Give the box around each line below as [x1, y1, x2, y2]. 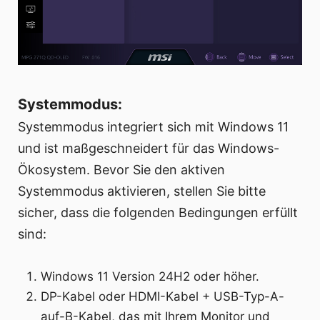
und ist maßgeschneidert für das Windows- [18, 141, 279, 156]
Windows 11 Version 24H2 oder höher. [41, 269, 260, 284]
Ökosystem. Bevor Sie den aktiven [18, 162, 225, 178]
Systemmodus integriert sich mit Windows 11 [18, 119, 289, 135]
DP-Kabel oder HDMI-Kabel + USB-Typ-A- [41, 289, 285, 304]
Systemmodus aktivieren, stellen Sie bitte [18, 184, 266, 199]
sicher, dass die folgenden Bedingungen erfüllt [18, 205, 298, 221]
